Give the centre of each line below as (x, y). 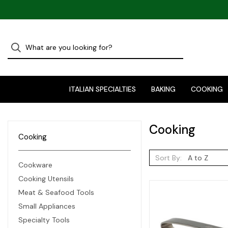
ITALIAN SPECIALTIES (102, 89)
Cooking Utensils (46, 179)
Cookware (35, 165)
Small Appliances (47, 206)
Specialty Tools (44, 220)
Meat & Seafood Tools (56, 192)
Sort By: (168, 158)
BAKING (163, 89)
